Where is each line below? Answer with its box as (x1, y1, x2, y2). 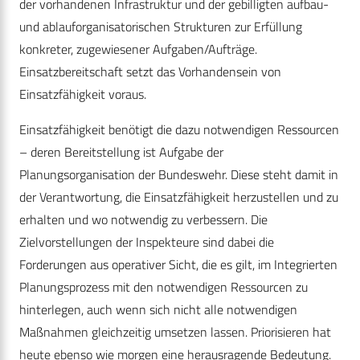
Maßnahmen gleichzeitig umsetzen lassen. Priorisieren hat (19, 322, 331, 342)
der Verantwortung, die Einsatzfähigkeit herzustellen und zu (19, 187, 338, 207)
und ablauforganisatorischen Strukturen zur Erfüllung (19, 17, 302, 37)
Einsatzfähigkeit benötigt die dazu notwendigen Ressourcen (19, 120, 339, 140)
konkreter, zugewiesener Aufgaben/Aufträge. (19, 39, 257, 59)
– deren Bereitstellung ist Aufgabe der (19, 142, 223, 162)
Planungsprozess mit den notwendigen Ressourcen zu (19, 277, 308, 297)
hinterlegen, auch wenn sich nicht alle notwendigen (19, 300, 297, 320)
